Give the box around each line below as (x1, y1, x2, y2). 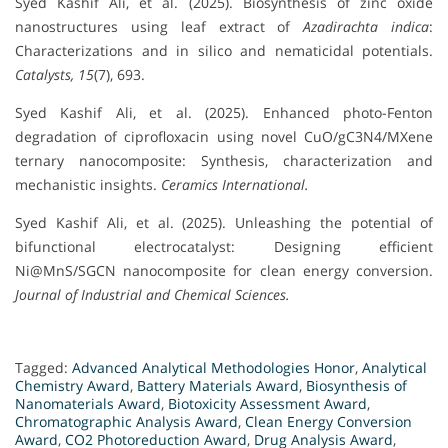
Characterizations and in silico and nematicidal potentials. (15, 41, 433, 61)
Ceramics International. (161, 175, 309, 195)
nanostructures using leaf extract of (15, 17, 304, 37)
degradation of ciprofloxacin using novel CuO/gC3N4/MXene (15, 127, 433, 147)
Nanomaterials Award (15, 394, 161, 414)
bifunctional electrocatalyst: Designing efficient (15, 237, 433, 257)
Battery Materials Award (137, 376, 299, 396)
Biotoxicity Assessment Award (168, 394, 367, 414)
